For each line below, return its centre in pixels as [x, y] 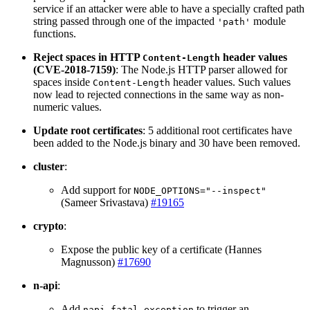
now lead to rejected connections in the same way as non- [158, 95]
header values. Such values [230, 82]
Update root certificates [88, 131]
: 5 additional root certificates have [217, 131]
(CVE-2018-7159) [74, 70]
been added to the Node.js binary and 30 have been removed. [167, 143]
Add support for [97, 190]
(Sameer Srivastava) [106, 203]
